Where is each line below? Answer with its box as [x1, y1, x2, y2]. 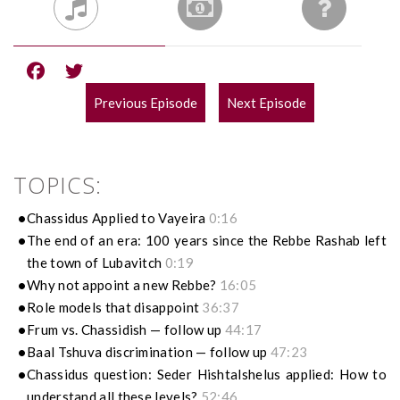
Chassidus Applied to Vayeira [27, 210, 209, 227]
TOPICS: [13, 170, 102, 201]
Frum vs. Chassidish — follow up [27, 321, 225, 338]
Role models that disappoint [27, 299, 203, 316]
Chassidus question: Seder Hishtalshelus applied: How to [27, 366, 387, 383]
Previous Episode [94, 95, 197, 112]
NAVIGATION [85, 138, 227, 170]
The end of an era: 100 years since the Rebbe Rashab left [27, 232, 387, 249]
